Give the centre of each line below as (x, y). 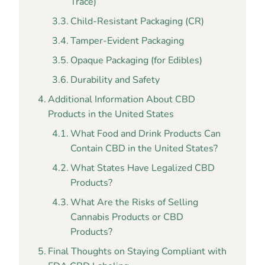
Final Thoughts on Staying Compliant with (138, 251)
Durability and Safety (115, 80)
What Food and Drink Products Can (146, 134)
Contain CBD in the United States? (144, 148)
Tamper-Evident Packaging (127, 41)
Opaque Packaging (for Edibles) (137, 60)
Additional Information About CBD (122, 99)
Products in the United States (111, 114)
